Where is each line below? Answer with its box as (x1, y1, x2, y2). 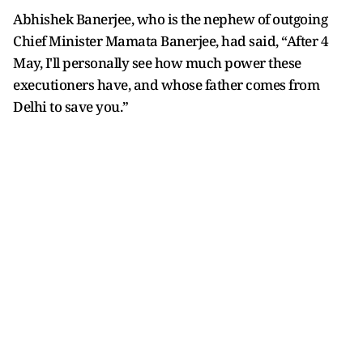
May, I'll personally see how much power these (13, 53, 301, 72)
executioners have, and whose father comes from (13, 75, 319, 94)
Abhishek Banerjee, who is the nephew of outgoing (13, 9, 327, 28)
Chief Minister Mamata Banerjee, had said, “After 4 (13, 31, 328, 50)
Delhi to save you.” (13, 96, 129, 116)
